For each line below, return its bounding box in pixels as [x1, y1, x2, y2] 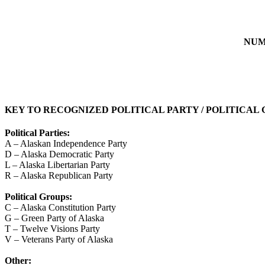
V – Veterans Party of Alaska [5, 234, 113, 244]
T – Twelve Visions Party [5, 223, 100, 234]
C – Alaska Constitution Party [5, 202, 116, 212]
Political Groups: [5, 191, 72, 202]
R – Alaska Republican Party [5, 170, 113, 180]
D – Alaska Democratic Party [5, 148, 114, 159]
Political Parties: [5, 127, 70, 138]
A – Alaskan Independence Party [5, 138, 127, 148]
